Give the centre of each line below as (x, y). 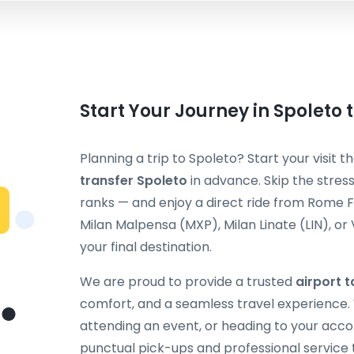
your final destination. (146, 247)
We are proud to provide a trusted (188, 282)
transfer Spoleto (134, 181)
